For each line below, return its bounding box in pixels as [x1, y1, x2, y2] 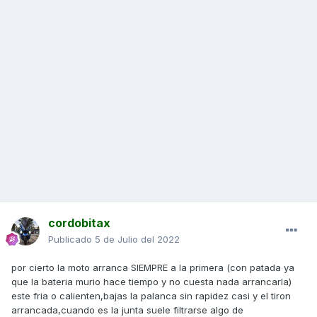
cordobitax [48, 216, 110, 231]
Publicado [48, 234, 95, 246]
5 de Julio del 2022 [95, 234, 180, 246]
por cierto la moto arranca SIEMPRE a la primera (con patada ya [11, 262, 294, 274]
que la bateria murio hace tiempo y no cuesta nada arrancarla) [11, 276, 292, 288]
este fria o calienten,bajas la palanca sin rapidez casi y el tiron [11, 290, 291, 302]
